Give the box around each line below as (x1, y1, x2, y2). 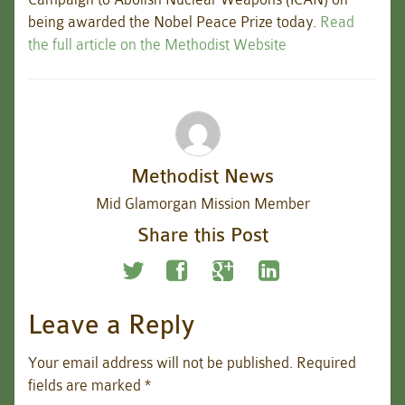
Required (297, 354, 356, 372)
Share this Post (137, 224, 268, 247)
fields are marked (28, 377, 145, 394)
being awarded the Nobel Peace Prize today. (28, 14, 320, 31)
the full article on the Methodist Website (28, 36, 287, 53)
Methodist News (131, 165, 274, 188)
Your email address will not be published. (28, 354, 293, 372)
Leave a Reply (28, 309, 195, 341)
